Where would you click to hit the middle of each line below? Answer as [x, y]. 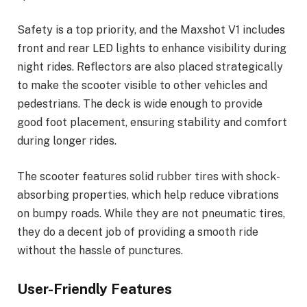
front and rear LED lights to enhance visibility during [152, 49]
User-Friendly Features [95, 288]
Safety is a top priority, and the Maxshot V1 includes [151, 30]
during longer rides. [67, 141]
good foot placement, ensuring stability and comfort [152, 123]
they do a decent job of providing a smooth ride [138, 232]
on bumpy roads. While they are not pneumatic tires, [151, 214]
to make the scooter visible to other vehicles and [142, 86]
